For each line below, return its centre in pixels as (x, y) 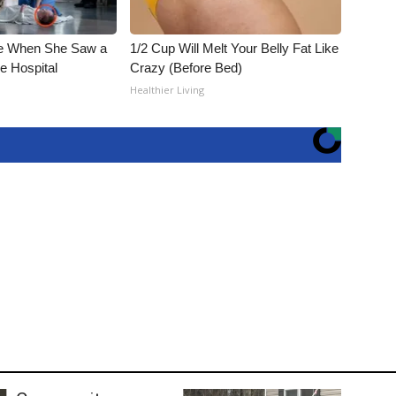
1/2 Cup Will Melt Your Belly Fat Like (235, 48)
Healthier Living (168, 90)
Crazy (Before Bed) (187, 68)
